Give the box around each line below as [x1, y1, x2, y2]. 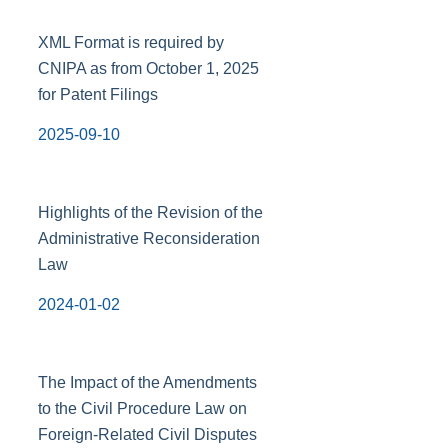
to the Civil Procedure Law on [37, 400, 247, 417]
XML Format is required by [37, 34, 224, 51]
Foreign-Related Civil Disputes [37, 426, 257, 443]
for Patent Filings [37, 86, 158, 103]
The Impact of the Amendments [37, 374, 257, 391]
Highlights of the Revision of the [37, 204, 263, 221]
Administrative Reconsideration [37, 230, 260, 247]
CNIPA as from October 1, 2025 [37, 60, 259, 77]
